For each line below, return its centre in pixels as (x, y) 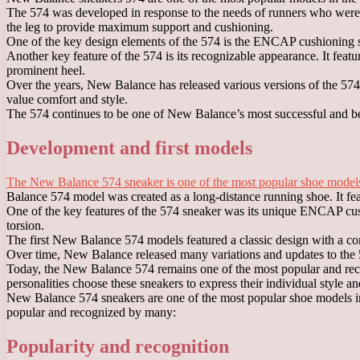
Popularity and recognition (118, 346)
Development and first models (129, 147)
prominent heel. (46, 71)
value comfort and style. (67, 100)
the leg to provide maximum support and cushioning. (140, 27)
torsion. (25, 225)
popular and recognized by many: (91, 312)
